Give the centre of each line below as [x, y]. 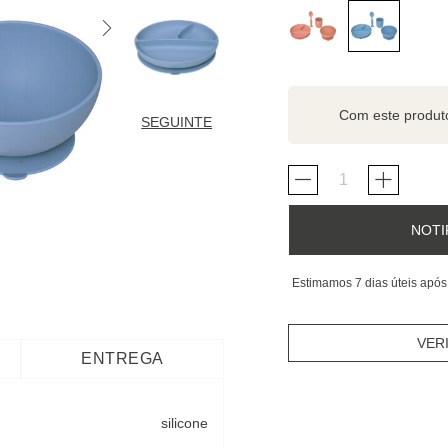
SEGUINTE [177, 122]
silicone [184, 423]
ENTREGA [122, 358]
